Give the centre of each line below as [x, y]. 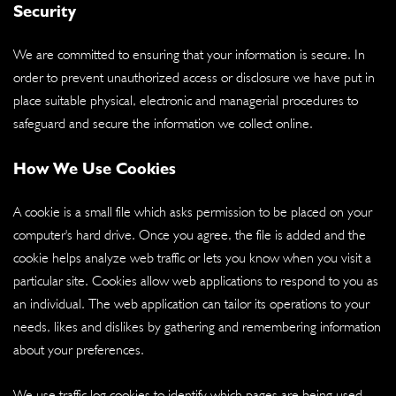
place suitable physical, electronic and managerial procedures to [186, 100]
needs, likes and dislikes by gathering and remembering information [197, 326]
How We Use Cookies [95, 168]
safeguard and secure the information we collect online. [163, 123]
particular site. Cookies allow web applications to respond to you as [196, 280]
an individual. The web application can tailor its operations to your [191, 303]
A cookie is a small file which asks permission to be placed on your [193, 211]
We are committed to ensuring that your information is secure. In [189, 54]
